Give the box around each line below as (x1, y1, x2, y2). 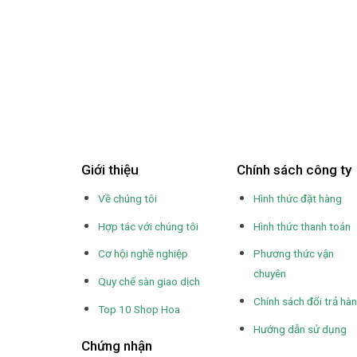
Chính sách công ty (237, 162, 351, 178)
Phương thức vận (253, 247, 334, 261)
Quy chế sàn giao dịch (97, 275, 200, 288)
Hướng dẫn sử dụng (253, 322, 347, 335)
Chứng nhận (81, 338, 152, 355)
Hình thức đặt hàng (253, 192, 342, 206)
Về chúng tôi (97, 192, 157, 206)
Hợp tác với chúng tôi (97, 219, 198, 233)
